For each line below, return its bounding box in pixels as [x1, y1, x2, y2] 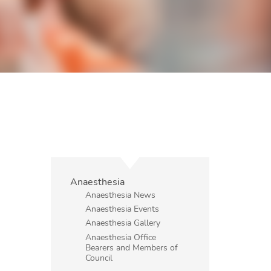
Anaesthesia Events [85, 203, 160, 215]
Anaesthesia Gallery [85, 217, 161, 229]
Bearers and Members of [85, 241, 178, 253]
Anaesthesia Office [85, 230, 157, 243]
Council [85, 251, 113, 264]
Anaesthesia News [85, 188, 156, 201]
